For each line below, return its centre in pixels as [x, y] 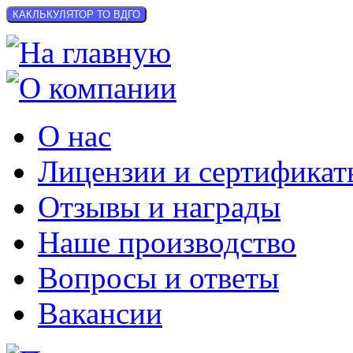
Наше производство [167, 242]
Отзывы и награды [159, 207]
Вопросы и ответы [158, 278]
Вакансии [100, 313]
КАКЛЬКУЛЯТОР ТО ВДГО [76, 15]
